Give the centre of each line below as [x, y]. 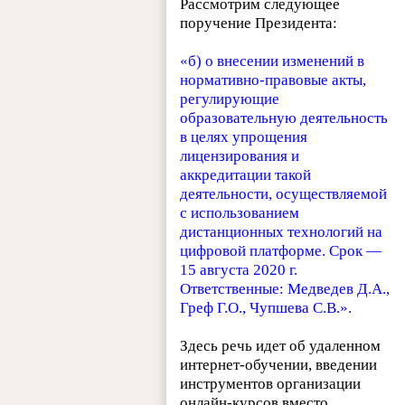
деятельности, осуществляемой [284, 193]
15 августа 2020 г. [239, 269]
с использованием [240, 212]
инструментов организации [271, 383]
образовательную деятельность [284, 118]
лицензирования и [240, 155]
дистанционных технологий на [282, 231]
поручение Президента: [259, 23]
